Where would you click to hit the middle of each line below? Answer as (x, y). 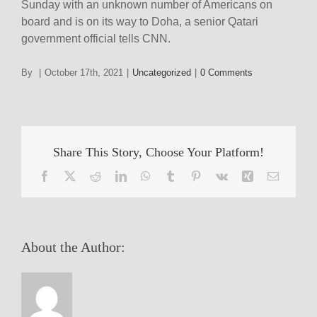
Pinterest (220, 176)
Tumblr (191, 176)
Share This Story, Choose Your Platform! (158, 152)
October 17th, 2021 (84, 73)
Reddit (115, 176)
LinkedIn (146, 176)
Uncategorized (162, 73)
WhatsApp (174, 176)
